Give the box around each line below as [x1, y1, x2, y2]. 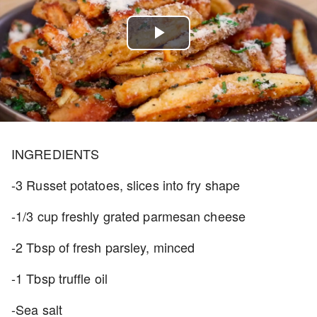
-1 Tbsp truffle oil [11, 269, 111, 287]
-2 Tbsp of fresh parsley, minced [11, 238, 195, 256]
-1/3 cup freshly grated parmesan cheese [11, 207, 249, 225]
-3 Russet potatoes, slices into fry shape [11, 175, 241, 194]
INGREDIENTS [11, 144, 103, 163]
